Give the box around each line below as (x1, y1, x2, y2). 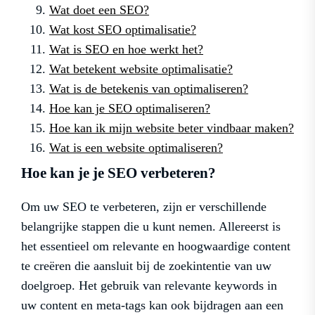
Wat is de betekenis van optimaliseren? (49, 81, 248, 96)
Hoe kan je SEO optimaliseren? (49, 101, 210, 115)
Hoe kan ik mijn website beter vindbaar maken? (49, 120, 294, 135)
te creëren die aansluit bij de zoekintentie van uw (21, 258, 271, 273)
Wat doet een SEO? (49, 2, 149, 17)
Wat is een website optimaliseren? (49, 140, 223, 155)
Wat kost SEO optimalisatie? (49, 22, 196, 37)
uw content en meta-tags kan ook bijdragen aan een (21, 297, 283, 312)
